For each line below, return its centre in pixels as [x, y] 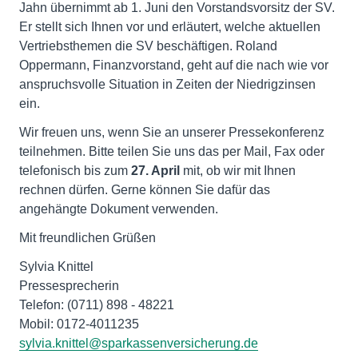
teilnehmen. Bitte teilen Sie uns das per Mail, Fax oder [172, 151]
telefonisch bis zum [75, 171]
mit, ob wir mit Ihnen [239, 171]
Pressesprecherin [69, 286]
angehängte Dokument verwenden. [119, 209]
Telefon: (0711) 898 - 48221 [97, 305]
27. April [157, 171]
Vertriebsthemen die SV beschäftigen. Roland [148, 46]
